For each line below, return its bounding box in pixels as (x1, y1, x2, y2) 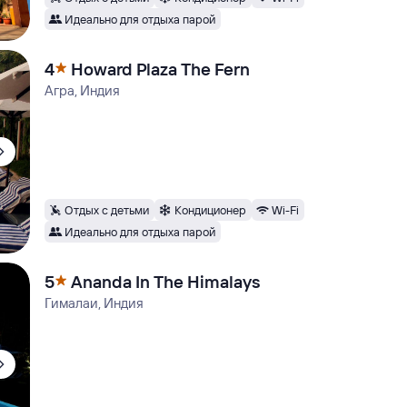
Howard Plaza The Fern (71, 58, 251, 80)
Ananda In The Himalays (71, 271, 261, 293)
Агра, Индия (45, 82, 121, 99)
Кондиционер (174, 202, 247, 217)
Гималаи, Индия (45, 294, 144, 312)
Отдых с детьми (65, 202, 150, 217)
